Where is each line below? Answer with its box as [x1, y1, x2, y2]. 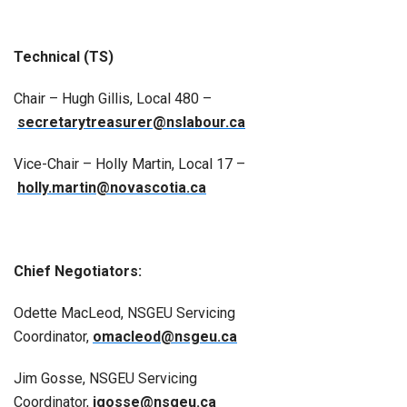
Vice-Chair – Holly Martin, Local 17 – [14, 154, 245, 173]
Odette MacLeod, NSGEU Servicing [14, 303, 235, 322]
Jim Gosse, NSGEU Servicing [14, 369, 197, 387]
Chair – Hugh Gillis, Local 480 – [14, 89, 212, 107]
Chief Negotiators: [14, 262, 142, 280]
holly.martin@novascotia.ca [17, 178, 206, 196]
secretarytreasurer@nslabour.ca [17, 113, 245, 131]
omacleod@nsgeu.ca [93, 327, 237, 345]
